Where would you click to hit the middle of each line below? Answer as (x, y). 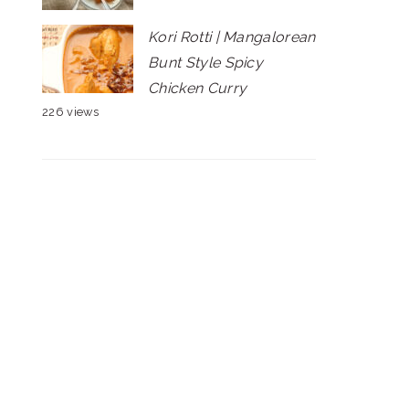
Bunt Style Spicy (206, 63)
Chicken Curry (198, 88)
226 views (70, 112)
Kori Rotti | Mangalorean (232, 37)
